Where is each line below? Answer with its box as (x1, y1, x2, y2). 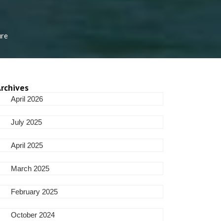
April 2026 (11, 95, 43, 103)
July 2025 (11, 118, 42, 126)
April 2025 (11, 141, 43, 149)
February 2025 (11, 187, 58, 196)
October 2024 (11, 211, 55, 219)
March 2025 (11, 164, 50, 173)
